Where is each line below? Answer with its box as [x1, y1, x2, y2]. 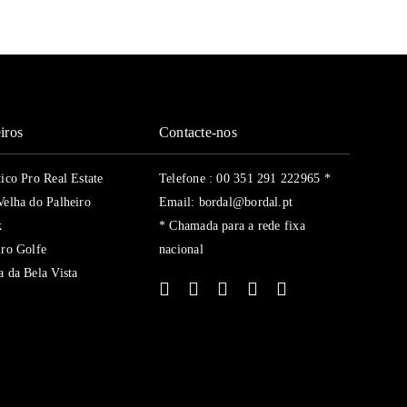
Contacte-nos [159, 124, 237, 140]
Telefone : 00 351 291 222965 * [159, 172, 331, 185]
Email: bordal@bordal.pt [159, 195, 293, 209]
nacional [159, 243, 203, 256]
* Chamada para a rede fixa [159, 219, 305, 233]
